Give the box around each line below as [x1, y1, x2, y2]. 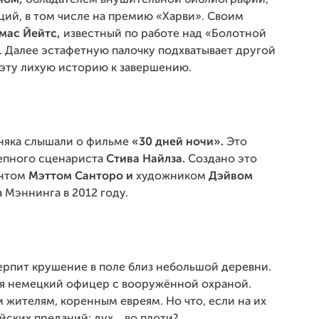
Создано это [188, 154, 257, 165]
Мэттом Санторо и [28, 171, 133, 182]
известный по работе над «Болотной [63, 28, 266, 40]
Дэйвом [206, 171, 253, 182]
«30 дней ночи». [129, 137, 226, 148]
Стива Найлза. [106, 154, 188, 165]
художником [133, 171, 206, 182]
